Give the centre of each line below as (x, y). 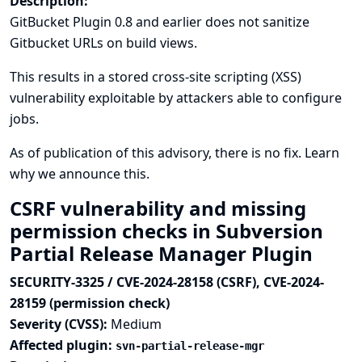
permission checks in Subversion (166, 231)
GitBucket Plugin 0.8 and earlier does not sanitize (160, 22)
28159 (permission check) (90, 303)
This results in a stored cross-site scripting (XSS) (156, 77)
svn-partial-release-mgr (190, 346)
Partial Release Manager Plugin (164, 253)
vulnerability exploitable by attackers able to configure (176, 98)
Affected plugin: (63, 345)
